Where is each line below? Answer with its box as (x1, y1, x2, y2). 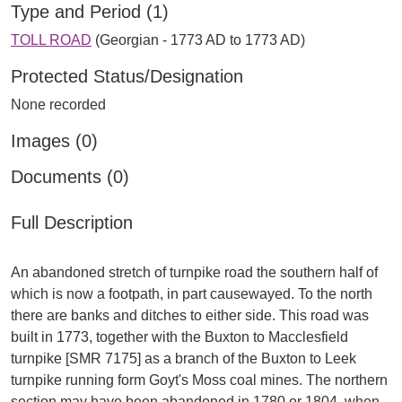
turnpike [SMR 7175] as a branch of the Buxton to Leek (11, 351, 356, 366)
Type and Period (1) (11, 2, 169, 22)
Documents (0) (11, 167, 129, 187)
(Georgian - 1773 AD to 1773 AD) (92, 32, 305, 48)
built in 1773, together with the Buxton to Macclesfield (11, 329, 348, 345)
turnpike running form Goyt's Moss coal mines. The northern (11, 372, 388, 388)
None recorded (11, 97, 106, 112)
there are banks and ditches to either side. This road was (11, 308, 369, 323)
